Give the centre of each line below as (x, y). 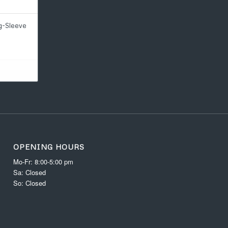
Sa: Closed (30, 172)
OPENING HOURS (49, 147)
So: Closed (30, 183)
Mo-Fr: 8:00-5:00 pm (44, 161)
